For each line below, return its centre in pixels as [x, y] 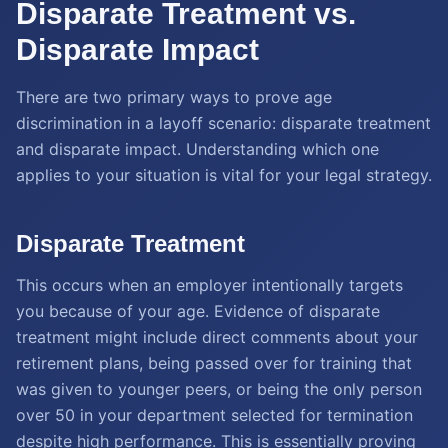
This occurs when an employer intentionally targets [209, 285]
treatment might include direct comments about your [217, 337]
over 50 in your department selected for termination [214, 415]
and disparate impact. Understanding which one [197, 149]
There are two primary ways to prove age [174, 97]
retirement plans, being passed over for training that [214, 363]
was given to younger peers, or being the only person [219, 389]
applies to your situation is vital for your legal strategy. [224, 175]
